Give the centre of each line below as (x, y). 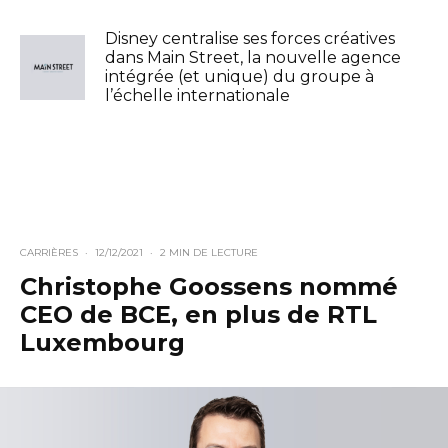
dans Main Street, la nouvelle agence (253, 58)
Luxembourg (102, 343)
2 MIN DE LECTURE (209, 253)
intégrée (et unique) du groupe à (239, 77)
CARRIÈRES (49, 253)
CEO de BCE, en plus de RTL (198, 315)
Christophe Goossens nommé (209, 287)
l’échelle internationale (197, 96)
